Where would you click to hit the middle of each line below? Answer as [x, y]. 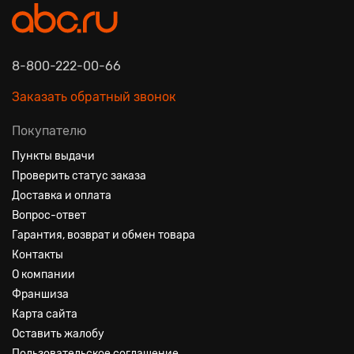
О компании [43, 275]
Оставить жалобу [58, 334]
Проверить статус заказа [79, 176]
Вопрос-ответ [49, 215]
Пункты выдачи [53, 156]
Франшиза [40, 294]
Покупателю [49, 131]
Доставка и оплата [62, 196]
